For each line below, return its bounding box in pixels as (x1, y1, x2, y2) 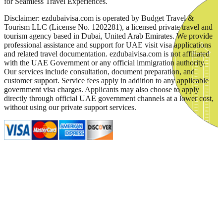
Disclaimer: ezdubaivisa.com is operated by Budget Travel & (4, 14, 194, 23)
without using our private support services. (4, 103, 136, 112)
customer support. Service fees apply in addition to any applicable (4, 76, 209, 85)
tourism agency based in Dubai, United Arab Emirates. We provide (4, 32, 213, 41)
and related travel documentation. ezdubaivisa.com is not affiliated (4, 50, 210, 58)
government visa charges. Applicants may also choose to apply (4, 85, 199, 94)
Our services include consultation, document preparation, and (4, 67, 195, 76)
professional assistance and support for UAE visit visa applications (4, 41, 211, 50)
